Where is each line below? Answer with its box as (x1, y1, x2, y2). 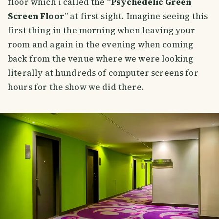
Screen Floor (8, 10, 65, 22)
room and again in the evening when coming (8, 39, 194, 51)
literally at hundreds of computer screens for (8, 67, 198, 79)
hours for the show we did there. (8, 81, 144, 93)
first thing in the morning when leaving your (8, 24, 196, 37)
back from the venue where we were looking (8, 53, 194, 65)
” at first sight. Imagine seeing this (64, 10, 208, 22)
